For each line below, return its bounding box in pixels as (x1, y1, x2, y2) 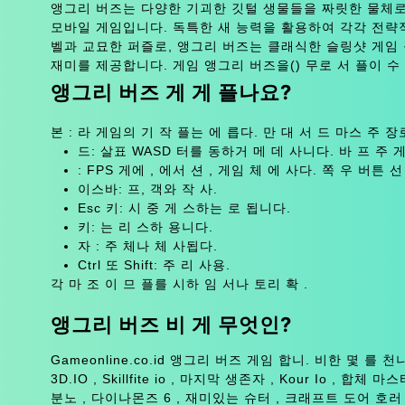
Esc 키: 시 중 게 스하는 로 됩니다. (77, 200, 291, 215)
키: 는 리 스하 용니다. (77, 219, 213, 234)
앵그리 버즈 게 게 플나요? (50, 80, 292, 104)
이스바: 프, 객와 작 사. (77, 181, 218, 196)
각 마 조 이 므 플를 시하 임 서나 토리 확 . (50, 276, 308, 291)
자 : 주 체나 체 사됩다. (77, 238, 218, 253)
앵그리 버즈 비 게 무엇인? (50, 312, 292, 336)
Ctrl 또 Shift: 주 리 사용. (77, 257, 231, 272)
